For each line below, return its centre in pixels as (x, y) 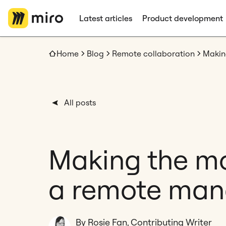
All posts (80, 102)
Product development (183, 18)
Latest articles (106, 18)
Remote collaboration (153, 53)
